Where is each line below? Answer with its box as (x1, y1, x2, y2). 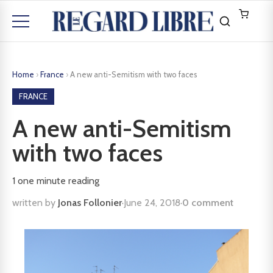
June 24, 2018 (124, 197, 180, 208)
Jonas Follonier (58, 197, 122, 208)
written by (12, 197, 58, 208)
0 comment (182, 197, 233, 208)
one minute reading (15, 175, 99, 186)
